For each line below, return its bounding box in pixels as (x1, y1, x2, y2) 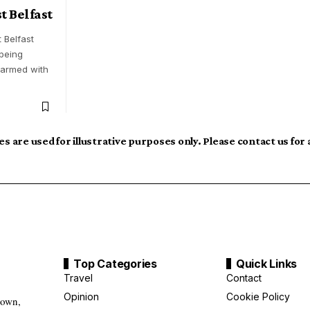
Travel (64, 272, 93, 284)
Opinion (64, 291, 100, 303)
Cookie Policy (226, 291, 290, 303)
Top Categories (73, 257, 157, 271)
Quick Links (235, 257, 298, 271)
